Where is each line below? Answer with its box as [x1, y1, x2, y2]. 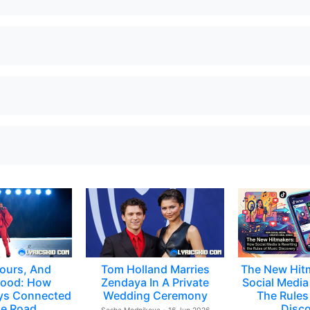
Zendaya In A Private [101, 275, 209, 289]
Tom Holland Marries [100, 262, 210, 276]
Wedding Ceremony [102, 289, 208, 302]
